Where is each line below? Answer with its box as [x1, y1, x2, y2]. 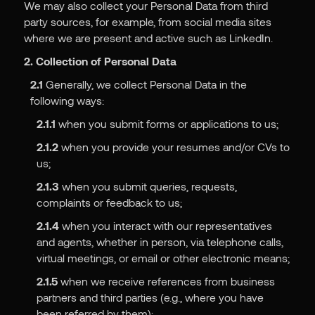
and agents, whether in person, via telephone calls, [36, 235, 283, 249]
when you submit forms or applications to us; [55, 117, 278, 131]
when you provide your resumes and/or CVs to [58, 140, 290, 154]
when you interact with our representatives [58, 219, 272, 233]
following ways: [30, 94, 104, 108]
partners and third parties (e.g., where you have [36, 290, 264, 304]
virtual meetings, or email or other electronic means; [36, 251, 290, 265]
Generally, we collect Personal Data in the [42, 77, 247, 91]
